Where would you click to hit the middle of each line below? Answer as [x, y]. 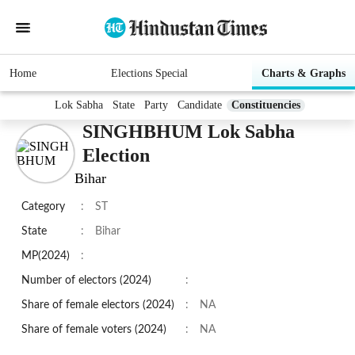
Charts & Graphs [303, 74]
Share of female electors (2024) [98, 305]
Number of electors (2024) [86, 281]
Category [43, 207]
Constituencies [266, 105]
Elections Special [149, 74]
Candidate [200, 105]
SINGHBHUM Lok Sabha [189, 132]
